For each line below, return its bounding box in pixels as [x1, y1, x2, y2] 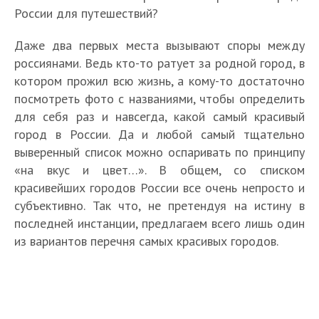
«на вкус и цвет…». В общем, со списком [14, 162, 305, 178]
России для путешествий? [14, 5, 158, 21]
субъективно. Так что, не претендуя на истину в [14, 197, 305, 214]
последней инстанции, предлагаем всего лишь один [14, 215, 305, 231]
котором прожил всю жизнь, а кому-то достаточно [14, 73, 305, 89]
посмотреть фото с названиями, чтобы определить [14, 90, 305, 107]
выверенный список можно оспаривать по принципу [14, 144, 305, 160]
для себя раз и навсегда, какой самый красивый [14, 108, 305, 125]
